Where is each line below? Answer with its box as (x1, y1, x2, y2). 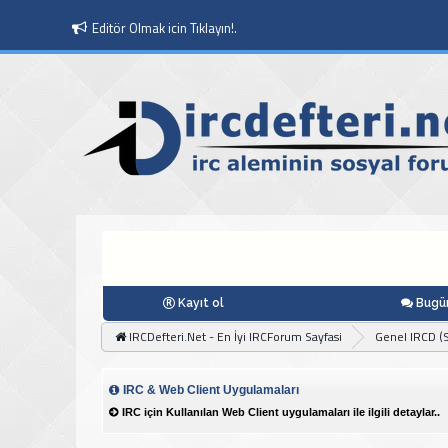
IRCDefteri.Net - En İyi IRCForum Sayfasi (129, 326, 343, 346)
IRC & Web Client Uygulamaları (122, 382, 299, 397)
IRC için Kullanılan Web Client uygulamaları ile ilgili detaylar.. (121, 405, 440, 418)
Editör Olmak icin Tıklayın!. (92, 18, 238, 38)
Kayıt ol (177, 295, 224, 310)
